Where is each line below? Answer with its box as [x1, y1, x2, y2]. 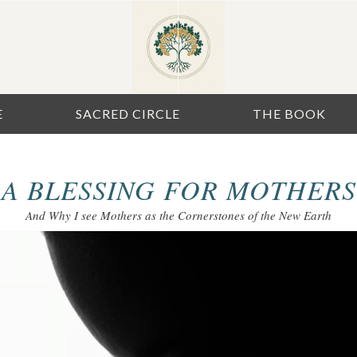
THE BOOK [253, 106, 327, 121]
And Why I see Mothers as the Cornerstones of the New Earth [25, 206, 331, 223]
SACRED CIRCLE [76, 106, 181, 121]
